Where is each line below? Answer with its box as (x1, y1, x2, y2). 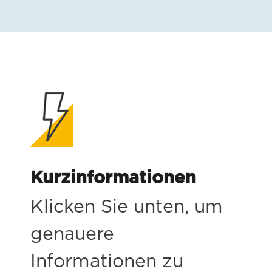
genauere (30, 225, 114, 243)
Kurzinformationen (30, 169, 196, 187)
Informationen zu (30, 252, 183, 271)
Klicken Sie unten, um (30, 197, 223, 216)
